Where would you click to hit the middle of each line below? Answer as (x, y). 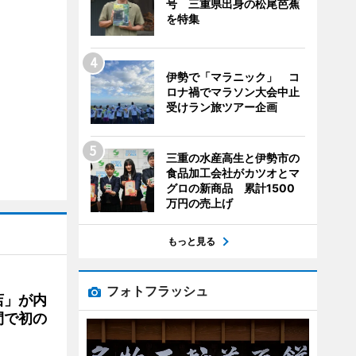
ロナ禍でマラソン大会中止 (232, 92)
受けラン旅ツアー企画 (221, 107)
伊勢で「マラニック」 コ (232, 77)
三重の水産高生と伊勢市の (232, 158)
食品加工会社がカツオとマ (232, 173)
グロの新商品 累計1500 (230, 188)
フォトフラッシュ (157, 291)
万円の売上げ (199, 203)
